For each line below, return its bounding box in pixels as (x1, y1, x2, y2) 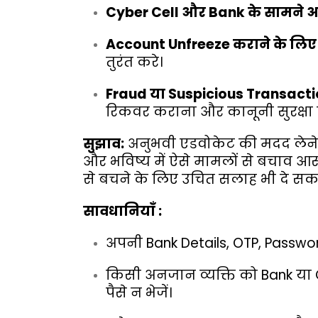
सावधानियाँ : (83, 201, 162, 221)
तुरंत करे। (106, 52, 163, 72)
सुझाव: (83, 133, 124, 153)
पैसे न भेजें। (106, 283, 172, 302)
